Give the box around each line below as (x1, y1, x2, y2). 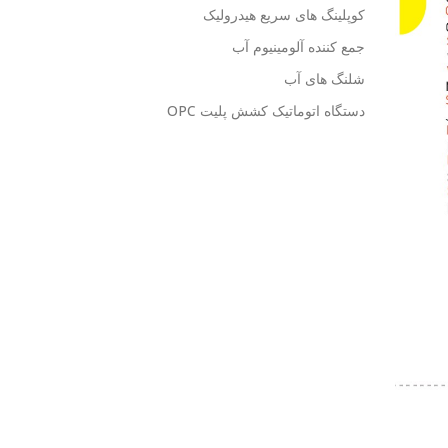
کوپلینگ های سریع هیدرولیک (202, 5, 365, 25)
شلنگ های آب (283, 69, 365, 89)
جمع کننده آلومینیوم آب (231, 37, 365, 57)
